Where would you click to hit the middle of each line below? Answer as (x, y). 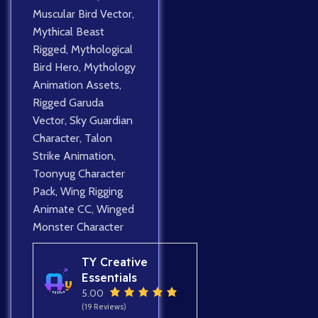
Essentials (109, 278)
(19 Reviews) (104, 307)
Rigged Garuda (68, 103)
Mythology (110, 67)
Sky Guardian (101, 121)
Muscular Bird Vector (82, 14)
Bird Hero (56, 67)
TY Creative (114, 262)
